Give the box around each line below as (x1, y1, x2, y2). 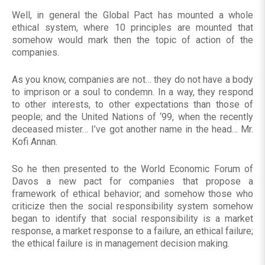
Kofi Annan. (12, 136, 57, 148)
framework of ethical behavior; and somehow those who (12, 188, 253, 200)
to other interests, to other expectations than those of (12, 99, 253, 111)
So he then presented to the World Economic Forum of (12, 163, 253, 175)
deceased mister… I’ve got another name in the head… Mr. (12, 124, 253, 135)
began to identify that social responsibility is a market (12, 213, 253, 225)
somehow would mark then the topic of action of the (12, 34, 253, 46)
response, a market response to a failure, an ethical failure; (12, 225, 253, 237)
